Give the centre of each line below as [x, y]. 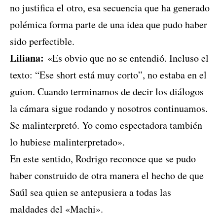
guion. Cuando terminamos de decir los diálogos [107, 92]
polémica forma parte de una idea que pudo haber [109, 25]
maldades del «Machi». [56, 209]
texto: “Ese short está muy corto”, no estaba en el [108, 75]
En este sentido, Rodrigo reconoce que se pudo [103, 159]
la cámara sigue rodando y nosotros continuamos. [109, 109]
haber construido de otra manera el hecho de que [107, 176]
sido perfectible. [42, 41]
